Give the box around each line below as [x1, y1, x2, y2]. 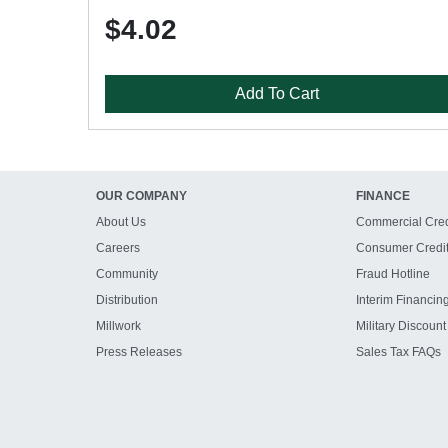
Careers [96, 241, 140, 255]
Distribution [96, 293, 158, 307]
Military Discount [355, 319, 446, 333]
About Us [96, 215, 146, 229]
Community [96, 267, 158, 281]
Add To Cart [235, 85, 320, 102]
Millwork [96, 319, 141, 333]
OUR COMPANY [96, 189, 187, 203]
